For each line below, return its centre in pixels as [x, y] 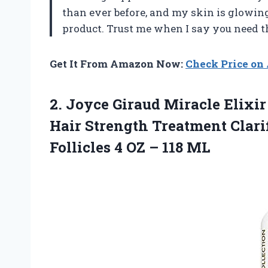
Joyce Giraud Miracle [143, 104]
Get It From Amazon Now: [118, 64]
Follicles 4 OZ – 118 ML [130, 147]
